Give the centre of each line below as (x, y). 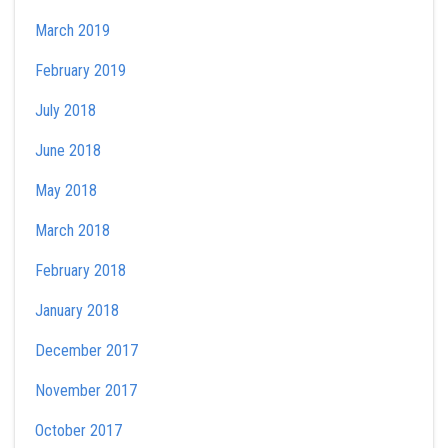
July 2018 (65, 110)
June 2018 (68, 150)
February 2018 (80, 270)
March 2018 (72, 230)
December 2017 (86, 350)
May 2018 (66, 190)
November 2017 (86, 390)
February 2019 (80, 70)
